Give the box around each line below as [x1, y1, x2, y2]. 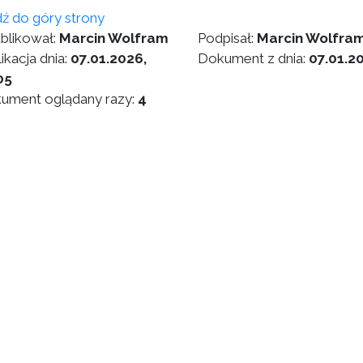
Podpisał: [197, 30, 257, 46]
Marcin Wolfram [59, 30, 169, 46]
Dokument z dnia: [197, 50, 309, 66]
